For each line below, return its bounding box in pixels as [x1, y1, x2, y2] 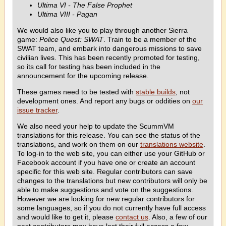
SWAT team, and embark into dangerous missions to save [17, 44, 202, 52]
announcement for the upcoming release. [17, 72, 149, 80]
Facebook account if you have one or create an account [17, 158, 195, 166]
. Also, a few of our [148, 213, 207, 221]
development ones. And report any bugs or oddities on [17, 97, 192, 105]
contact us [116, 213, 148, 221]
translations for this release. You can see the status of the [17, 131, 200, 139]
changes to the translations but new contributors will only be [17, 177, 207, 185]
